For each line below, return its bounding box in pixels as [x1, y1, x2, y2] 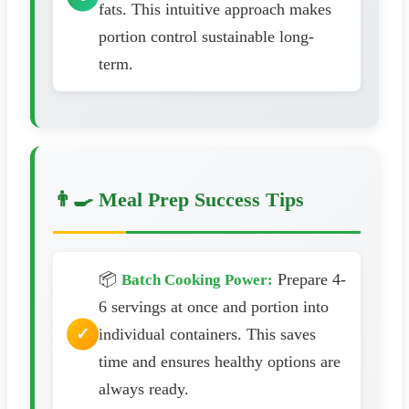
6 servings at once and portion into [99, 297, 329, 316]
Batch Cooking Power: [121, 270, 273, 288]
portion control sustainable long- [99, 27, 314, 47]
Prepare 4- [273, 269, 346, 288]
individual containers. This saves [99, 324, 316, 343]
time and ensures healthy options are [99, 351, 341, 371]
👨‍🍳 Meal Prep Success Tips [53, 187, 304, 211]
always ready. [99, 379, 189, 398]
